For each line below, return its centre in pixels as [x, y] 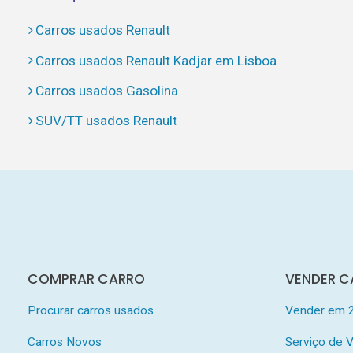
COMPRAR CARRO [86, 279]
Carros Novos [64, 342]
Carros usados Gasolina [106, 90]
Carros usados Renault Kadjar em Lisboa [156, 60]
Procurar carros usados [90, 310]
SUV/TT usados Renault [106, 121]
